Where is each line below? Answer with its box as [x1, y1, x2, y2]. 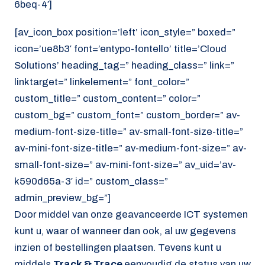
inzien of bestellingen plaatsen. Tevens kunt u [14, 241, 221, 253]
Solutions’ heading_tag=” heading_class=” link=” [14, 59, 234, 71]
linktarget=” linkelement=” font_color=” [14, 76, 189, 88]
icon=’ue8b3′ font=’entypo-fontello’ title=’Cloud [14, 43, 227, 54]
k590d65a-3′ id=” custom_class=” [14, 175, 168, 187]
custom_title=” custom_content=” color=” [14, 92, 201, 104]
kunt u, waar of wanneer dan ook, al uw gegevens [14, 225, 236, 237]
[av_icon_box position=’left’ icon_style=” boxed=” [14, 26, 235, 38]
